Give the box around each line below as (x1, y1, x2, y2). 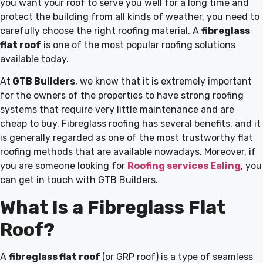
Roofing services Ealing (127, 160, 241, 172)
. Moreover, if (200, 146, 256, 158)
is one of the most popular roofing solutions (41, 39, 235, 50)
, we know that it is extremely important (75, 76, 252, 87)
